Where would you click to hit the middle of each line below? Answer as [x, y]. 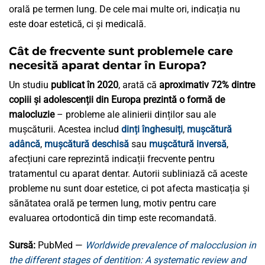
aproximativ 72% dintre [207, 85]
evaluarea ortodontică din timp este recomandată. [113, 218]
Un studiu [29, 85]
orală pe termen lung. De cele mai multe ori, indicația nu [125, 9]
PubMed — [60, 245]
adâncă [25, 144]
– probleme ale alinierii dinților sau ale [135, 115]
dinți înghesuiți [152, 130]
